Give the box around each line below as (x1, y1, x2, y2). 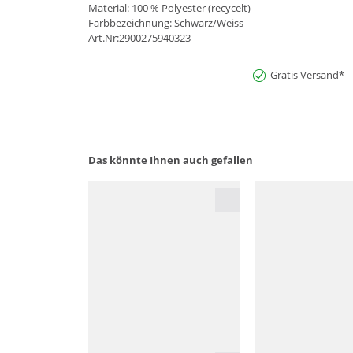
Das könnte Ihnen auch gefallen (88, 153, 253, 168)
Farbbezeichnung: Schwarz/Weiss (88, 16, 243, 31)
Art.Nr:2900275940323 (88, 31, 191, 46)
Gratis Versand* (270, 68, 344, 83)
